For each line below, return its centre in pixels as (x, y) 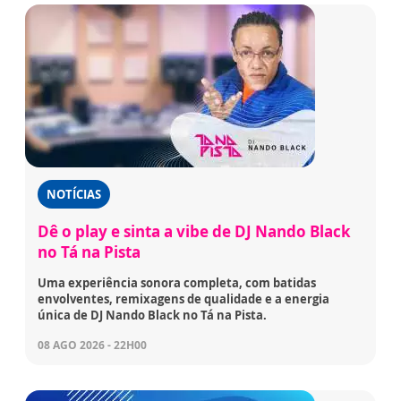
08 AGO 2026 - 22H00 (92, 346)
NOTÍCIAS (74, 195)
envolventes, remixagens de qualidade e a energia (183, 299)
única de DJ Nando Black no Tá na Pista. (152, 316)
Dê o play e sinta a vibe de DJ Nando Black (194, 232)
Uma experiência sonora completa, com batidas (177, 283)
